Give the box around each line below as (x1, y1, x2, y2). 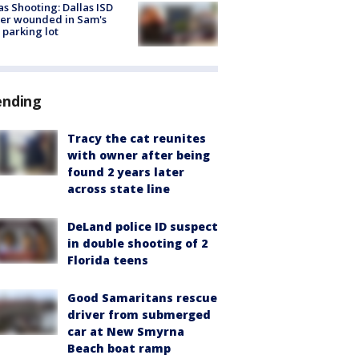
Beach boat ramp (67, 341, 171, 357)
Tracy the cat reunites (67, 131, 206, 147)
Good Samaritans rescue (67, 290, 217, 306)
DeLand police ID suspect (67, 219, 218, 235)
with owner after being (67, 147, 210, 163)
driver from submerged (67, 307, 211, 323)
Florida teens (67, 252, 148, 268)
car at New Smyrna (67, 324, 184, 340)
